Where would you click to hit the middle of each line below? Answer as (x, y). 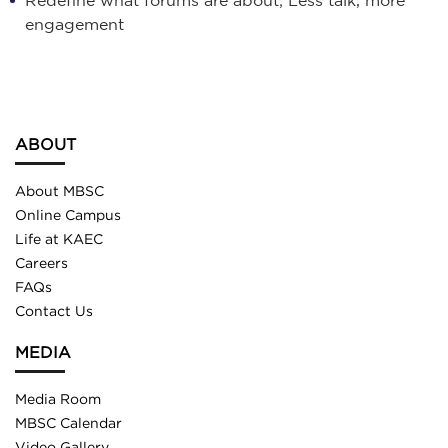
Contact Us (54, 311)
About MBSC (59, 191)
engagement (74, 23)
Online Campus (68, 215)
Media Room (58, 399)
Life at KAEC (59, 239)
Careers (41, 263)
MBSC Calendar (68, 423)
